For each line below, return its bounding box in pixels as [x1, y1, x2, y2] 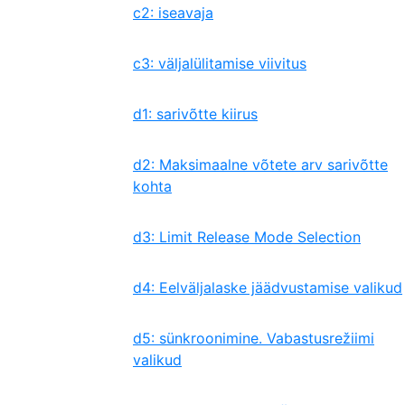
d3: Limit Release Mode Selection [133, 228, 361, 246]
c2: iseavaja [133, 4, 213, 22]
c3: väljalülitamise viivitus [133, 54, 306, 72]
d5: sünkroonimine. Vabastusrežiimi [133, 329, 374, 347]
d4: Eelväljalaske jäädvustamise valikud [133, 278, 402, 297]
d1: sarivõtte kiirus [133, 105, 258, 123]
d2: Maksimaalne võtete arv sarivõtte [133, 155, 388, 174]
